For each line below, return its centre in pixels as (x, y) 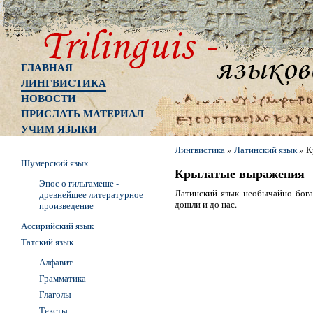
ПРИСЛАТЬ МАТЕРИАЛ (82, 113)
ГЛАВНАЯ (47, 67)
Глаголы (55, 294)
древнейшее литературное (91, 194)
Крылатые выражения (240, 173)
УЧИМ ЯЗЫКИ (59, 129)
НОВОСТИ (49, 98)
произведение (66, 205)
